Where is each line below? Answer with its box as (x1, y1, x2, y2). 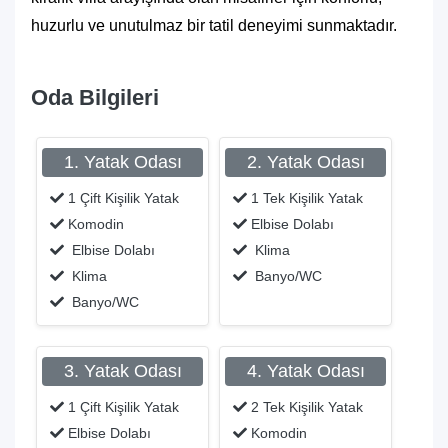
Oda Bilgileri (31, 85, 159, 110)
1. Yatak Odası (63, 152, 182, 172)
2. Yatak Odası (246, 152, 365, 172)
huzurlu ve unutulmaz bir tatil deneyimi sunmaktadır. (31, 17, 397, 34)
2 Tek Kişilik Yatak (247, 399, 363, 415)
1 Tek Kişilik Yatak (247, 190, 363, 206)
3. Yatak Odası (63, 361, 182, 381)
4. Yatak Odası (246, 361, 365, 381)
